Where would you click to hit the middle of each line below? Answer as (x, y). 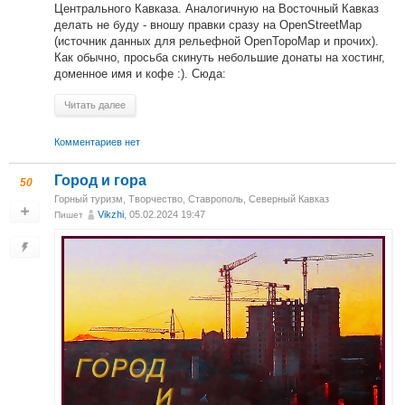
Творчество (155, 198)
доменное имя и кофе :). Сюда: (140, 73)
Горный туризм (89, 198)
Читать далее (95, 104)
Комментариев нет (97, 141)
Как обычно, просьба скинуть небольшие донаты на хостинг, (220, 57)
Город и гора (100, 180)
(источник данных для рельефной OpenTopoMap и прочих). (217, 41)
